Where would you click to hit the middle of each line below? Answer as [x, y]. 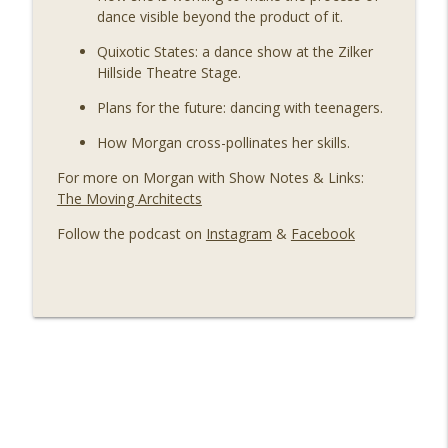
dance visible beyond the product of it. [221, 16]
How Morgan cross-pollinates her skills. [223, 142]
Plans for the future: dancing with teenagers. [239, 107]
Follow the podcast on [131, 233]
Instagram [238, 233]
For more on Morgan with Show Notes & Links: [210, 177]
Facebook [322, 233]
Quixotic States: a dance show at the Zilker [234, 51]
